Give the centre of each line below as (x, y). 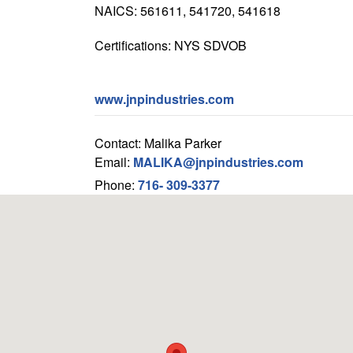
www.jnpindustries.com (164, 99)
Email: (113, 162)
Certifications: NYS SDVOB (170, 45)
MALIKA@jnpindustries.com (218, 162)
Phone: (116, 185)
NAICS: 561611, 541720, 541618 (187, 11)
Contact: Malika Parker (158, 143)
